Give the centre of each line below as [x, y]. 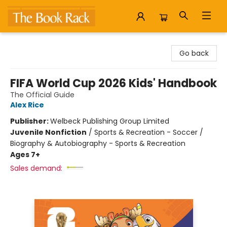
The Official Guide [42, 95]
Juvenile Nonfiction [48, 132]
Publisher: [30, 121]
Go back [194, 53]
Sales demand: [36, 168]
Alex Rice [27, 105]
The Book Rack [33, 42]
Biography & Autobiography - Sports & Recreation [98, 143]
